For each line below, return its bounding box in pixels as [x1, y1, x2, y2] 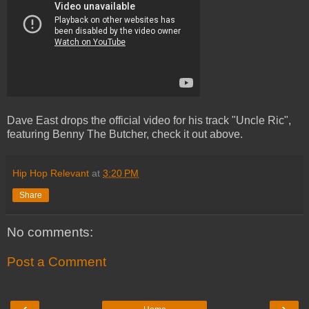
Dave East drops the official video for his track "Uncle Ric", [7, 114, 291, 126]
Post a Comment [7, 255, 106, 270]
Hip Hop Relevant [12, 167, 89, 179]
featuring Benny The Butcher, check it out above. [7, 128, 246, 140]
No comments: [7, 224, 93, 239]
